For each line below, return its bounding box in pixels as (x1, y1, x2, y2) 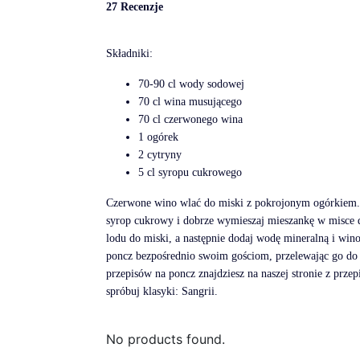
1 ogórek (138, 131, 178, 143)
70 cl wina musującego (138, 96, 242, 108)
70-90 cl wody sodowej (138, 78, 244, 90)
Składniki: (106, 47, 153, 59)
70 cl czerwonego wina (138, 113, 243, 125)
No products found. (106, 331, 225, 347)
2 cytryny (138, 149, 182, 161)
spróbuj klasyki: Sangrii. (106, 285, 218, 297)
